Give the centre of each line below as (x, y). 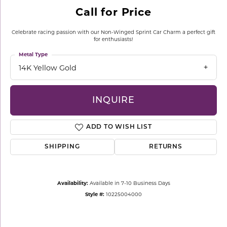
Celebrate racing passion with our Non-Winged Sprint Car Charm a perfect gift (113, 32)
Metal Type (33, 54)
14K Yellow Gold (48, 68)
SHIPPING (62, 147)
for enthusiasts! (113, 39)
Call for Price (113, 12)
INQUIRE (113, 100)
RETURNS (166, 147)
